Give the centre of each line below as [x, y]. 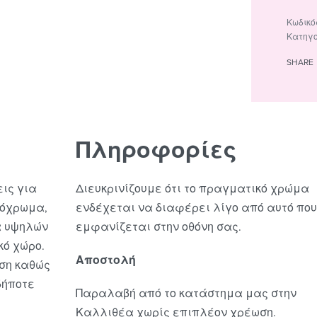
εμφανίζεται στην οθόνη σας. [158, 227]
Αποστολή [105, 260]
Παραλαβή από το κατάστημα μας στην [186, 293]
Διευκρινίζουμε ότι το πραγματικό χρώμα [192, 189]
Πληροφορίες [156, 150]
